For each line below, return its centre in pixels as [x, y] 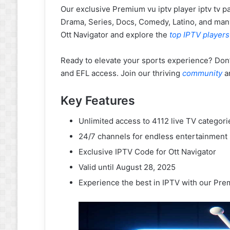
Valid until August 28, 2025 [127, 167]
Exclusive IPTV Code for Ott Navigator [147, 152]
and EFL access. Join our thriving [121, 73]
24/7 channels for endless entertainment [153, 136]
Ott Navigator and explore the [115, 34]
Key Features [98, 100]
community [202, 73]
